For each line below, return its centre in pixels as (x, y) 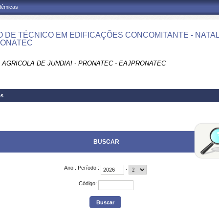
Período (87, 168)
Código (87, 183)
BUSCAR (106, 142)
